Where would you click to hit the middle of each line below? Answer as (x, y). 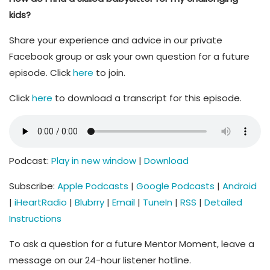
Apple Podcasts (93, 186)
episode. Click (41, 73)
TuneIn (158, 202)
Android (240, 186)
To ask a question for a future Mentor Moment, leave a (132, 244)
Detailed (223, 202)
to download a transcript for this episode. (148, 98)
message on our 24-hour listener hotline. (100, 260)
